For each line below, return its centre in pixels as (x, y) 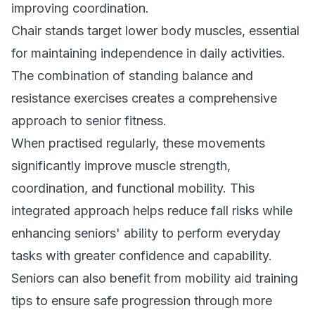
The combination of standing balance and (132, 76)
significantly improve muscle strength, (121, 166)
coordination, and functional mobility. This (133, 188)
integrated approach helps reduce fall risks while (152, 211)
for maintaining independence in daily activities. (148, 53)
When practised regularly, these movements (138, 143)
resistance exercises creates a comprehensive (144, 98)
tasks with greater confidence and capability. (142, 256)
